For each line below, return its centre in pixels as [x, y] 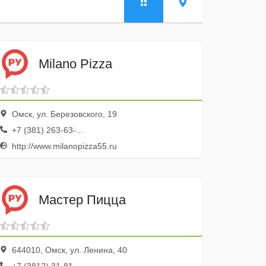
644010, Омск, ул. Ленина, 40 [69, 250]
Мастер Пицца [83, 199]
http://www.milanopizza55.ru [64, 146]
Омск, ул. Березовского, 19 [64, 114]
